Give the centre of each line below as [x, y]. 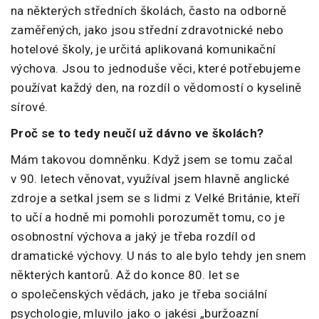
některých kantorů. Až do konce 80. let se [125, 274]
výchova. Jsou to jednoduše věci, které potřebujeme [156, 68]
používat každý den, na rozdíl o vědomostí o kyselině [156, 87]
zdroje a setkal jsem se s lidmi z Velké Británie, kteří [156, 198]
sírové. [30, 106]
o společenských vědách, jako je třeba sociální [139, 294]
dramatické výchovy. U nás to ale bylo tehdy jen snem [159, 255]
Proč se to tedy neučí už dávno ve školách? [137, 133]
